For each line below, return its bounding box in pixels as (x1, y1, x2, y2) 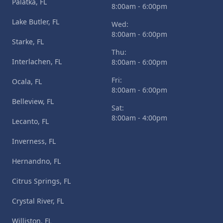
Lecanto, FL (12, 116, 49, 126)
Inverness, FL (12, 136, 56, 146)
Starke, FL (12, 37, 44, 47)
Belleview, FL (12, 97, 54, 107)
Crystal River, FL (12, 196, 64, 206)
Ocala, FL (12, 77, 42, 87)
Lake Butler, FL (12, 17, 59, 27)
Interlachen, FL (12, 57, 62, 67)
